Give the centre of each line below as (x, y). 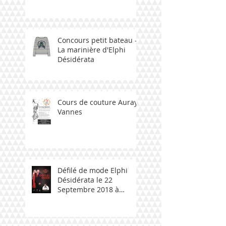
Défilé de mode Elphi (93, 170)
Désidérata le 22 (85, 180)
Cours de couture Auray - (100, 102)
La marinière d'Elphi (92, 49)
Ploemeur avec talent (93, 199)
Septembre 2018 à (88, 189)
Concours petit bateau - (97, 40)
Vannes (70, 111)
